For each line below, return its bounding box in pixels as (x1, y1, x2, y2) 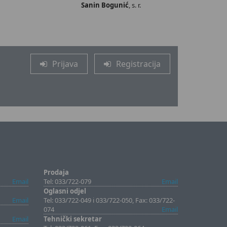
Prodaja (44, 168, 69, 177)
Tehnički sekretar (44, 214, 102, 223)
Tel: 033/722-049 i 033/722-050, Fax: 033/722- (44, 196, 175, 205)
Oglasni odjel (44, 186, 86, 196)
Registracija (116, 58, 161, 69)
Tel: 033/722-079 (44, 177, 91, 186)
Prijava (52, 58, 78, 69)
